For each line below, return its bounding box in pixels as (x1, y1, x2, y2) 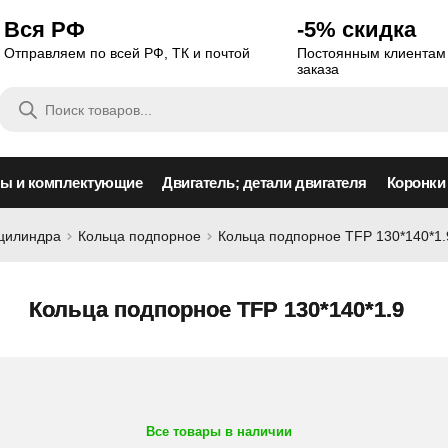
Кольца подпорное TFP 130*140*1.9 (29, 297, 404, 322)
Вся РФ (3, 17, 85, 42)
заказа (297, 61, 340, 77)
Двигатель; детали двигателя (162, 174, 367, 191)
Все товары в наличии (145, 424, 292, 439)
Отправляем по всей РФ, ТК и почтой (3, 45, 250, 61)
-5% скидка (297, 17, 417, 42)
